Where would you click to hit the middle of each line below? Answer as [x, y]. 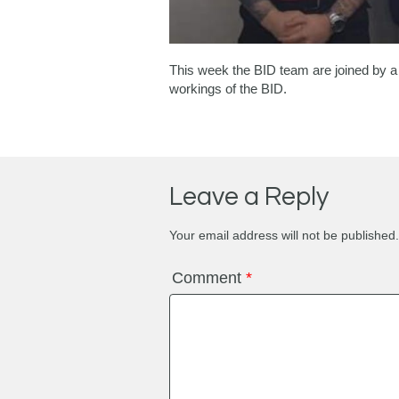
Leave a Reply [248, 197]
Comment [208, 278]
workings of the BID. [228, 89]
